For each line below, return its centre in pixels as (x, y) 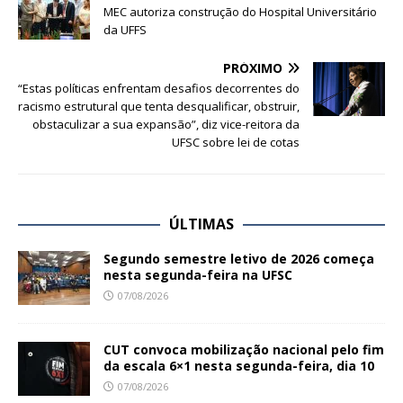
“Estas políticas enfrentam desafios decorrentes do (159, 89)
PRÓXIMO (253, 68)
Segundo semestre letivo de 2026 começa (239, 259)
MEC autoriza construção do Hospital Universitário (240, 12)
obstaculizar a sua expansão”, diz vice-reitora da (166, 125)
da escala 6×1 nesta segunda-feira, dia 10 (239, 366)
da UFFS (125, 30)
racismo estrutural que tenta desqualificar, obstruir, (159, 107)
